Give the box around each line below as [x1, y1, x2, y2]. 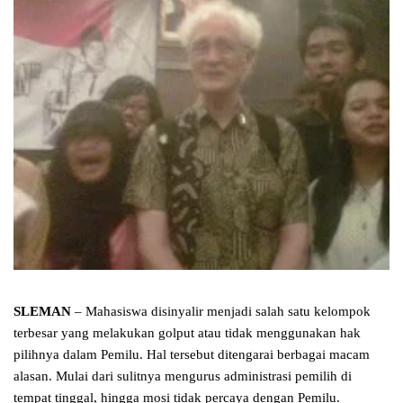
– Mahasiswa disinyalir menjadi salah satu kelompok [71, 304, 371, 319]
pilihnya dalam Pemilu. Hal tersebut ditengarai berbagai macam [13, 347, 370, 363]
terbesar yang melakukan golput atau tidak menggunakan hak [13, 326, 361, 341]
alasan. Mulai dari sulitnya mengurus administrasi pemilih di [13, 369, 352, 384]
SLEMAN [13, 304, 71, 319]
